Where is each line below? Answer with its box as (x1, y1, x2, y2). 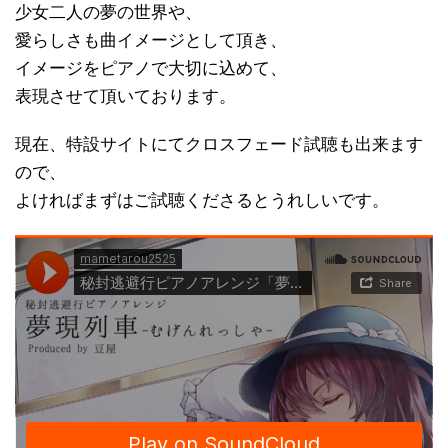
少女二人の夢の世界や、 (15, 2, 202, 22)
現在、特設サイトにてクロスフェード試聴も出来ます (15, 134, 423, 154)
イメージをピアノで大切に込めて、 (15, 58, 287, 78)
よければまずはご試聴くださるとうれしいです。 (15, 190, 389, 210)
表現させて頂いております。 (15, 86, 236, 106)
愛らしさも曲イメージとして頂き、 (15, 30, 287, 50)
